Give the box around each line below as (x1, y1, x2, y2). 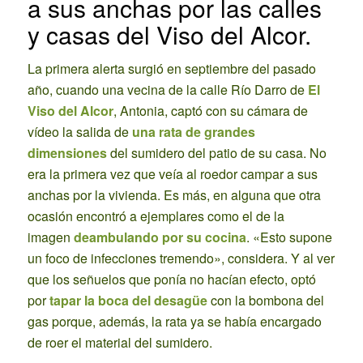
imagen (27, 228, 74, 247)
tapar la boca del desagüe (49, 291, 211, 310)
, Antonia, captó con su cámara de (113, 101, 308, 121)
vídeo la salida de (27, 122, 132, 142)
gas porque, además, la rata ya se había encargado (27, 312, 322, 331)
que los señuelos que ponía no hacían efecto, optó (27, 270, 316, 289)
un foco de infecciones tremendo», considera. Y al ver (27, 249, 335, 268)
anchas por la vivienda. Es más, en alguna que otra (27, 186, 321, 205)
